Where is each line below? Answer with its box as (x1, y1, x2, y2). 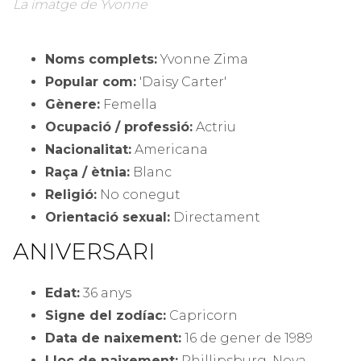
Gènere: (45, 97, 100, 113)
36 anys (80, 285, 131, 301)
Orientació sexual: (45, 210, 170, 226)
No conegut (97, 187, 180, 203)
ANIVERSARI (13, 238, 156, 266)
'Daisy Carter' (136, 74, 226, 90)
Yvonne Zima (157, 52, 248, 68)
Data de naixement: (45, 330, 181, 346)
